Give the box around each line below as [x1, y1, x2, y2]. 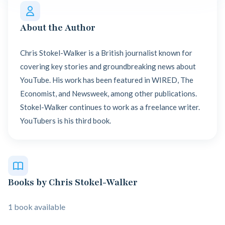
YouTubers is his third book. [20, 116, 111, 125]
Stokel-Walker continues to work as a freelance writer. [20, 102, 200, 111]
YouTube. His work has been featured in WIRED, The [20, 75, 193, 84]
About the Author [20, 22, 95, 34]
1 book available [8, 202, 65, 211]
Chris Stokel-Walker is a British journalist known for [20, 48, 192, 57]
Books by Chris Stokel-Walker [8, 176, 138, 188]
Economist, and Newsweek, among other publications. [20, 89, 197, 98]
